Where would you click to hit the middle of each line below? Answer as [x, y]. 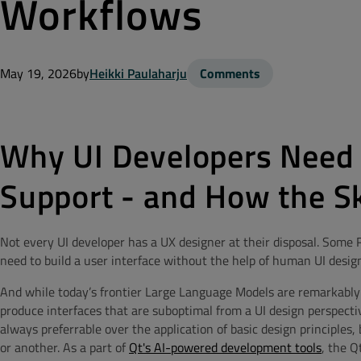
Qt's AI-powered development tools [225, 347]
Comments [230, 73]
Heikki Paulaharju [138, 73]
